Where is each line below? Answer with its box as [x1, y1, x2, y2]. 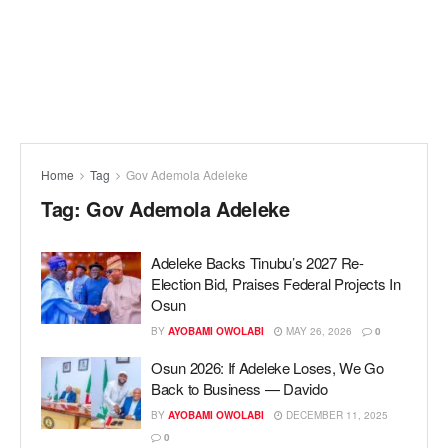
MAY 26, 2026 [283, 324, 352, 338]
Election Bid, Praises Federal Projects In [151, 273, 401, 294]
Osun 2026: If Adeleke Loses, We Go [151, 357, 384, 378]
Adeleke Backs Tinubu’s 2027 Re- [151, 252, 364, 273]
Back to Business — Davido [151, 378, 328, 399]
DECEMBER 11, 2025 [283, 408, 388, 422]
